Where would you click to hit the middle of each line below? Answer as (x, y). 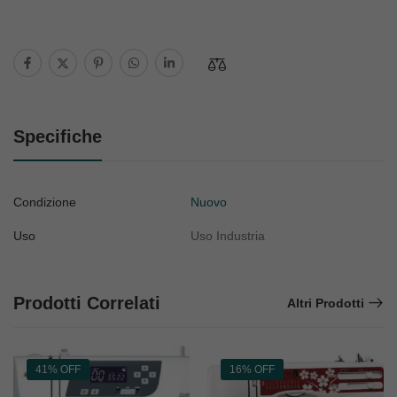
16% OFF (252, 369)
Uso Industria (228, 235)
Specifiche (58, 136)
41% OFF (58, 369)
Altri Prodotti (326, 303)
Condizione (45, 202)
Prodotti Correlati (87, 303)
